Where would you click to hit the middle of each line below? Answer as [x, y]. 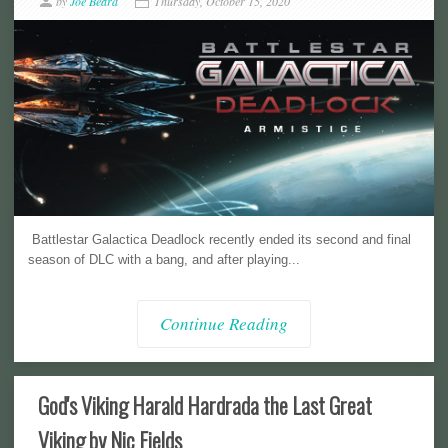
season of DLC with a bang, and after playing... [164, 260]
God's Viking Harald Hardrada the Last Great [205, 405]
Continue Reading [224, 324]
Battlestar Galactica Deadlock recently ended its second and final [219, 240]
